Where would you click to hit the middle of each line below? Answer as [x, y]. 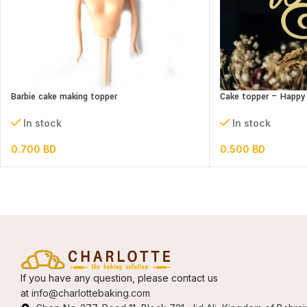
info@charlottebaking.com [91, 293]
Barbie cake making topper [64, 97]
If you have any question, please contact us [119, 278]
